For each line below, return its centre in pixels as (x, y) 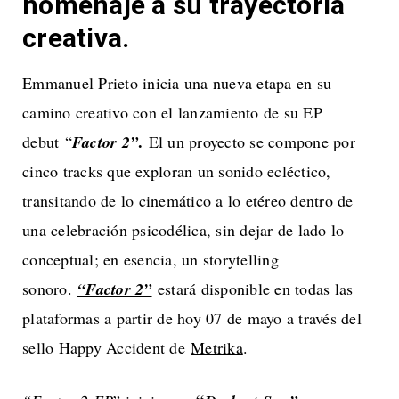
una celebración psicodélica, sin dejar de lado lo (183, 229)
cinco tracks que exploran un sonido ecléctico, (177, 171)
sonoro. (50, 288)
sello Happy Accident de (106, 347)
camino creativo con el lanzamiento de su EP (172, 112)
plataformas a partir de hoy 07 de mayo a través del (192, 318)
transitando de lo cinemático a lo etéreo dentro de (188, 200)
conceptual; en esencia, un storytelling (151, 259)
